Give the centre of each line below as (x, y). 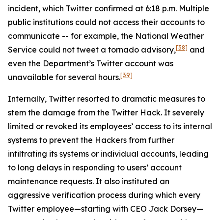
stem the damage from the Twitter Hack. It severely (106, 112)
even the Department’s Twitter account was (91, 63)
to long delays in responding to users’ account (95, 167)
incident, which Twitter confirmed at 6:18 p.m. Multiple (109, 8)
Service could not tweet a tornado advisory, (92, 50)
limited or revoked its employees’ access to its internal (110, 126)
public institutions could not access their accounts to (106, 22)
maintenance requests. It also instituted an (89, 181)
